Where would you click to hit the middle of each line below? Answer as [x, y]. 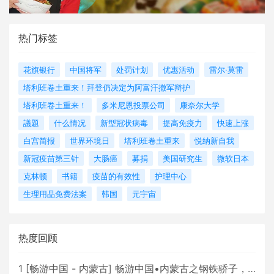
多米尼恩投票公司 [133, 106]
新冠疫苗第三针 [51, 159]
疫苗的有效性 [116, 176]
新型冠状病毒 [124, 123]
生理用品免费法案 [55, 194]
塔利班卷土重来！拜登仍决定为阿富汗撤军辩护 [107, 88]
